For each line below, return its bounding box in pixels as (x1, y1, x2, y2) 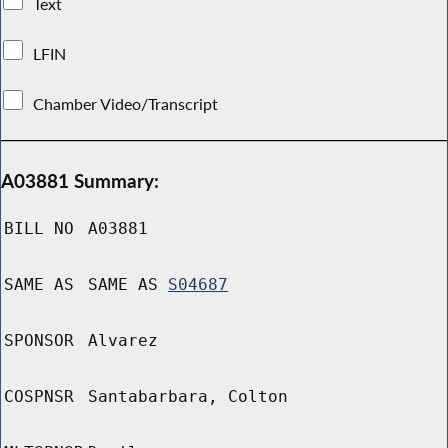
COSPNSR (4, 387, 74, 407)
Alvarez (88, 331, 158, 351)
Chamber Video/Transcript (29, 93, 223, 114)
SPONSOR (4, 331, 74, 351)
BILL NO (4, 219, 74, 239)
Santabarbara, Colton (88, 387, 288, 407)
